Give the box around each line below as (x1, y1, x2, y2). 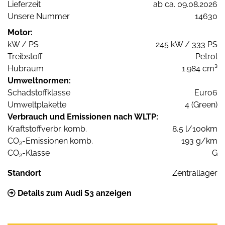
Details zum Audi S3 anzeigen (16, 188, 132, 198)
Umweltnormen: (8, 76, 71, 86)
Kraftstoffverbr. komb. (8, 124, 87, 134)
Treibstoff (8, 52, 42, 62)
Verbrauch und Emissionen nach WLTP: (8, 112, 158, 122)
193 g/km (181, 136, 217, 146)
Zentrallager (172, 168, 217, 178)
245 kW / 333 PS (156, 40, 217, 50)
